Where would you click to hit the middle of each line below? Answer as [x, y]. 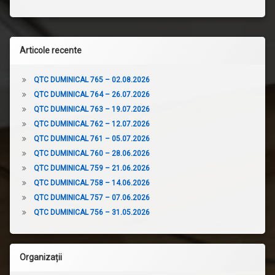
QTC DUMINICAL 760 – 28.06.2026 [91, 153]
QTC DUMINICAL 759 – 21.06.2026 [91, 168]
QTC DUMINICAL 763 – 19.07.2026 [91, 109]
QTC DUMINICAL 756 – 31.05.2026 [91, 212]
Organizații [41, 257]
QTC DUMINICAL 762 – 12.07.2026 [91, 124]
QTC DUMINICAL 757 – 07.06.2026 [91, 197]
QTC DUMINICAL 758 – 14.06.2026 [91, 183]
